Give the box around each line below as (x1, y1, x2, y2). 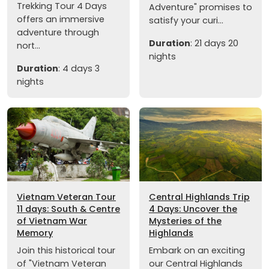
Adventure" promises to (149, 1, 252, 14)
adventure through (17, 26, 99, 39)
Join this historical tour (17, 244, 115, 256)
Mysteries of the (149, 214, 222, 227)
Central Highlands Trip (149, 190, 250, 203)
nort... (17, 40, 40, 52)
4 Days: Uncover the (149, 202, 237, 215)
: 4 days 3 (58, 62, 100, 75)
